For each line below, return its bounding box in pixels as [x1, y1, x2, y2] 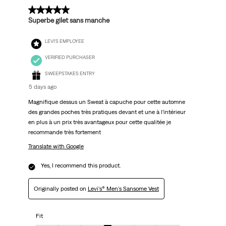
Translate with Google [28, 143, 84, 150]
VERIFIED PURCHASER [44, 54, 95, 61]
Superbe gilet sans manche [28, 16, 109, 25]
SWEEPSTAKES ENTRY [44, 71, 95, 77]
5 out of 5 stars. [28, 6, 83, 15]
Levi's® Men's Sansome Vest [87, 185, 159, 193]
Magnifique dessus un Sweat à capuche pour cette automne [28, 98, 185, 106]
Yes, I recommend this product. [40, 162, 121, 169]
